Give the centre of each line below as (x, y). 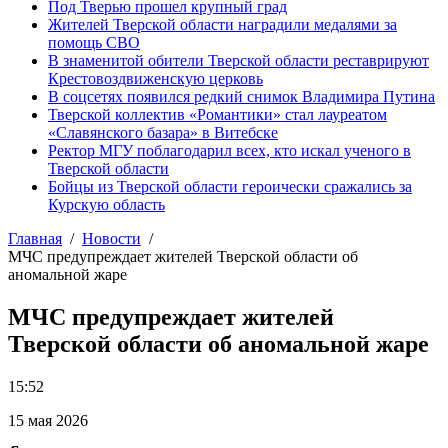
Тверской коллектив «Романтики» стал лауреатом (217, 114)
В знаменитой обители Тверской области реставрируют (238, 60)
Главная (35, 238)
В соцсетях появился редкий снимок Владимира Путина (241, 96)
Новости (111, 238)
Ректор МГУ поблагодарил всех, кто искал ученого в (229, 150)
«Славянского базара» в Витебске (163, 132)
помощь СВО (94, 42)
